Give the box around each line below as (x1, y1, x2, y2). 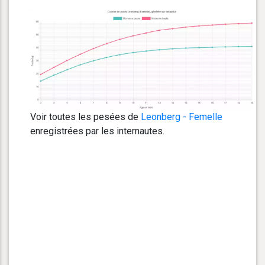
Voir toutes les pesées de (30, 111, 141, 123)
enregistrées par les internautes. (30, 125, 164, 137)
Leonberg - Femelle (141, 111, 222, 123)
